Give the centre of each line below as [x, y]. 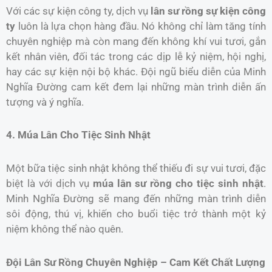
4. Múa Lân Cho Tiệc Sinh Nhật [78, 135]
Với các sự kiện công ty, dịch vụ [78, 11]
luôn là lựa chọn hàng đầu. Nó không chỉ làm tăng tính [141, 26]
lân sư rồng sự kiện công [208, 11]
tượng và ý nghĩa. [45, 102]
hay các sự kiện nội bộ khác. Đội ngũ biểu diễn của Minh [136, 71]
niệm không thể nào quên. [65, 229]
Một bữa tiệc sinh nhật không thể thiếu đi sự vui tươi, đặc [136, 168]
